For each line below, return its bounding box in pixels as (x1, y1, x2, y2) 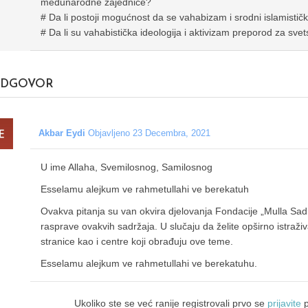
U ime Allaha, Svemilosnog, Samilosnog (41, 162, 212, 173)
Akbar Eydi (38, 128, 85, 139)
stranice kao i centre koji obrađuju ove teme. (41, 236, 233, 247)
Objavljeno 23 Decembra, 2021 (88, 128, 210, 139)
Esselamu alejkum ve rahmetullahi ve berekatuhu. (41, 258, 257, 269)
